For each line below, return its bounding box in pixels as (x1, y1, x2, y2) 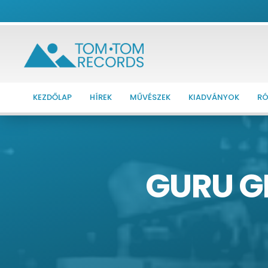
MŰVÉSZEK (130, 91, 171, 103)
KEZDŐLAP (33, 91, 72, 103)
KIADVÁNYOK (188, 91, 240, 103)
